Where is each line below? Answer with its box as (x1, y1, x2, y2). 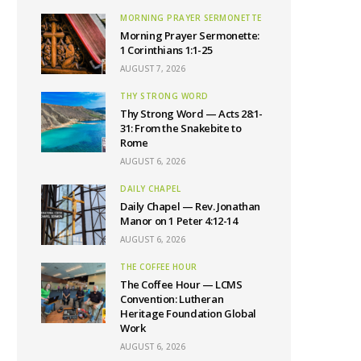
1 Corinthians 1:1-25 (120, 42, 213, 57)
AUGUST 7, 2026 (120, 62, 185, 74)
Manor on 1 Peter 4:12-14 (120, 213, 238, 228)
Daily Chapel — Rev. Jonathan (120, 198, 261, 214)
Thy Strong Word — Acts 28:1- (120, 106, 263, 121)
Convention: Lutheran (120, 291, 224, 306)
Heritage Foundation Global (120, 305, 256, 321)
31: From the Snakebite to (120, 120, 242, 135)
